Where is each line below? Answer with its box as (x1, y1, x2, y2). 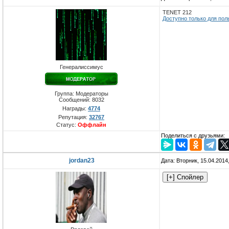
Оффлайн (78, 122, 106, 128)
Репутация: (58, 114, 89, 121)
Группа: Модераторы (54, 90, 108, 97)
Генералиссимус (59, 64, 103, 71)
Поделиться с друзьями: (161, 132, 225, 139)
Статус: (56, 122, 78, 128)
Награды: (62, 105, 88, 112)
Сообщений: (58, 97, 92, 103)
